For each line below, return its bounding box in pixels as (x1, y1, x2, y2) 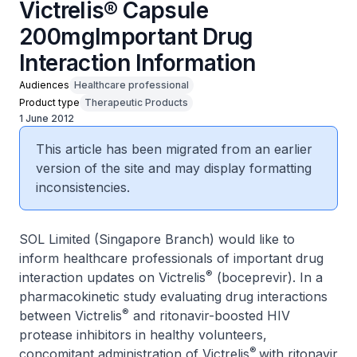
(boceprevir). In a (213, 269, 323, 285)
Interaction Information (19, 49, 256, 76)
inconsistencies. (36, 179, 130, 195)
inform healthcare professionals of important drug (19, 250, 324, 266)
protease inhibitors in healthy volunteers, (19, 327, 267, 343)
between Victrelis (19, 308, 122, 324)
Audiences (19, 79, 69, 91)
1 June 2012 (19, 112, 74, 124)
